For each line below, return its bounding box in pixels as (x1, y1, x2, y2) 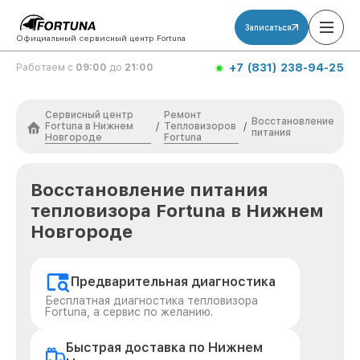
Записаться (245, 22, 292, 32)
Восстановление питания (31, 179, 268, 200)
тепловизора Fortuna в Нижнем (31, 200, 324, 221)
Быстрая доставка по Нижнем (65, 340, 263, 355)
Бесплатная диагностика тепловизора (45, 294, 258, 307)
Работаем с (16, 62, 76, 73)
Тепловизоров (164, 121, 237, 132)
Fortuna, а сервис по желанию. (45, 305, 213, 318)
